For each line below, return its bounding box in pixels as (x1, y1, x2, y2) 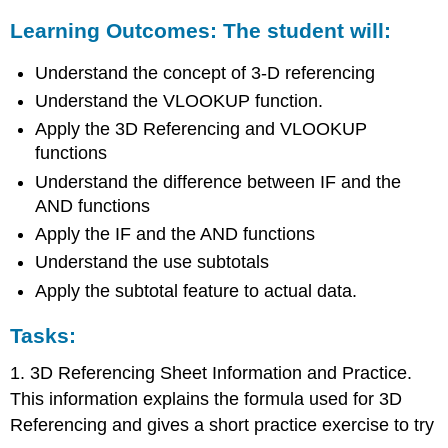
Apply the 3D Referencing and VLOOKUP (35, 119, 368, 140)
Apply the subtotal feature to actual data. (35, 280, 358, 301)
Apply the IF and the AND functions (35, 224, 316, 245)
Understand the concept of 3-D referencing (35, 62, 376, 83)
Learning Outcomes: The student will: (10, 18, 392, 42)
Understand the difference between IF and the (35, 171, 402, 192)
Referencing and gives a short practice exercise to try (10, 415, 435, 436)
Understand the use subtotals (35, 252, 270, 273)
